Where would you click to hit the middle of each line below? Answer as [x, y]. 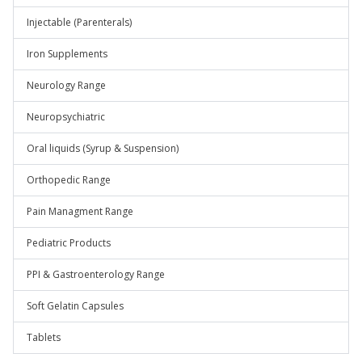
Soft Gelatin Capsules [75, 306]
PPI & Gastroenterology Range [96, 274]
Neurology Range [66, 85]
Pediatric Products [69, 243]
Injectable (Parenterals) [79, 22]
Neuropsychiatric [66, 117]
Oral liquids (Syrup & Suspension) [103, 148]
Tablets [44, 337]
